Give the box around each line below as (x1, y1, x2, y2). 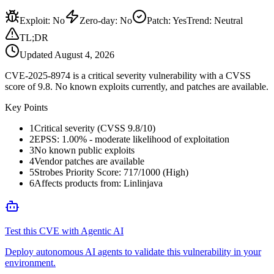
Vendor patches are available (34, 155, 144, 166)
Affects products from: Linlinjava (34, 177, 163, 188)
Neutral (214, 15, 243, 26)
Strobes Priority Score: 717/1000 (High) (34, 166, 188, 177)
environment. (5, 257, 56, 268)
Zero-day (80, 15, 115, 26)
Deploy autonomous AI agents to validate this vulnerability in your (5, 246, 261, 257)
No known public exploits (34, 144, 135, 155)
